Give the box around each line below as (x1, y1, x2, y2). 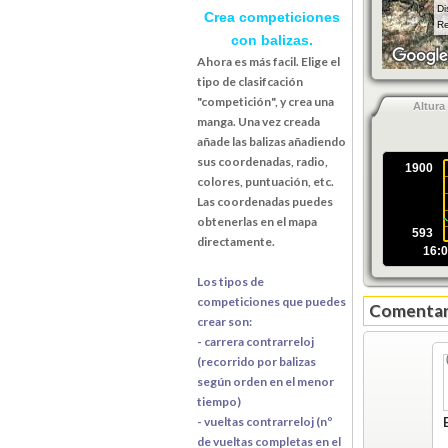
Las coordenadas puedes (197, 193, 333, 209)
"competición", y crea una (197, 93, 334, 109)
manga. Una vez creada (197, 113, 320, 129)
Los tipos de (197, 273, 264, 289)
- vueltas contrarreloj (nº (197, 413, 332, 429)
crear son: (197, 313, 254, 329)
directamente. (197, 233, 275, 249)
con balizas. (231, 31, 313, 48)
